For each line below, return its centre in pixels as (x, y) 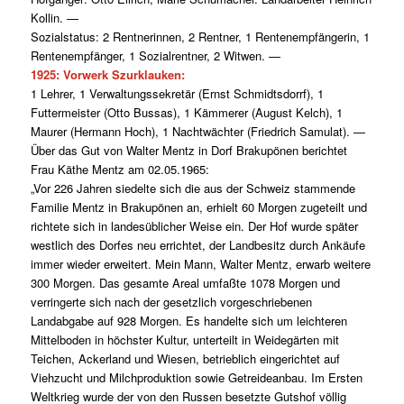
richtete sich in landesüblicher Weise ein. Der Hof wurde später (194, 226)
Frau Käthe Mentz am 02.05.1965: (119, 170)
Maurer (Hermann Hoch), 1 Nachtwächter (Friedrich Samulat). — (197, 132)
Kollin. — (54, 18)
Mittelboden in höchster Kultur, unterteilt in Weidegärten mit (184, 340)
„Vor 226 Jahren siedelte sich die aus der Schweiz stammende (193, 188)
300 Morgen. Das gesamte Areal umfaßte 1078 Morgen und (185, 283)
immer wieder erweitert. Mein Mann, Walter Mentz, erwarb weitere (200, 264)
